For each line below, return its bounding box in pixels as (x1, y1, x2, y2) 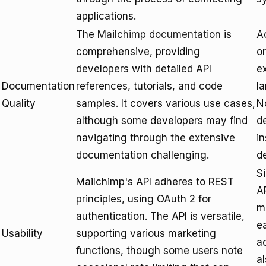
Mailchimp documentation (97, 28, 221, 40)
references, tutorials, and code (76, 80, 223, 92)
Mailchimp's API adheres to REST (76, 176, 234, 188)
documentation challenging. (76, 149, 209, 161)
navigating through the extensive (76, 132, 235, 144)
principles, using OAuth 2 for (76, 193, 211, 205)
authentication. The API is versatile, (76, 210, 245, 222)
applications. (76, 10, 136, 22)
